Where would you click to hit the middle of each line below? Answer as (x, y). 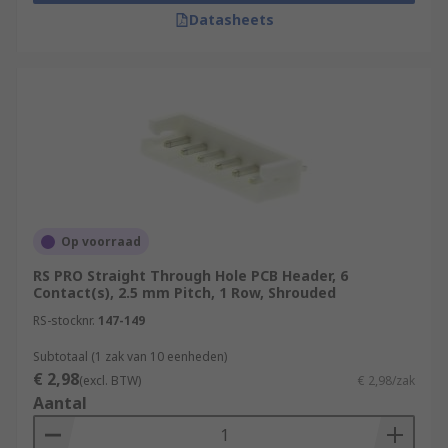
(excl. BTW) (110, 380)
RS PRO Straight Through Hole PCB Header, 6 (190, 275)
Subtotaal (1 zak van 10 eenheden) (130, 356)
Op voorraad (101, 241)
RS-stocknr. (64, 320)
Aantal (60, 403)
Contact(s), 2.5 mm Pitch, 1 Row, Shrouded (184, 292)
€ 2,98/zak (386, 380)
